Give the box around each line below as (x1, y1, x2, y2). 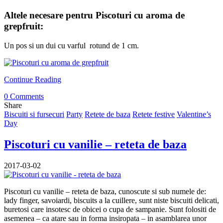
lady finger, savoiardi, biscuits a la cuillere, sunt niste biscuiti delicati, (4, 196, 219, 205)
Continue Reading (4, 75, 61, 84)
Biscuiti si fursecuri (4, 110, 64, 118)
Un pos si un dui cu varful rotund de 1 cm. (4, 41, 139, 50)
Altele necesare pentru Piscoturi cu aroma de (4, 10, 185, 21)
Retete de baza (85, 110, 130, 118)
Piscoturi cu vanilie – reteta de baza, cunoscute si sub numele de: (4, 187, 206, 196)
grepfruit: (4, 21, 43, 32)
